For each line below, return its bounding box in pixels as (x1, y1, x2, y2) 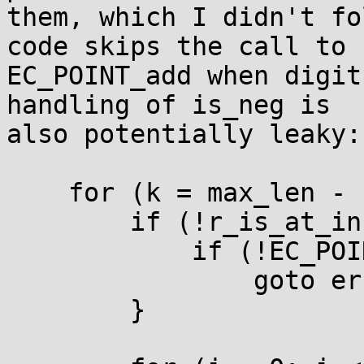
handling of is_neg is (6, 90, 331, 119)
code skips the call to (6, 32, 346, 61)
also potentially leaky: (6, 119, 362, 149)
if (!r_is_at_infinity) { (6, 207, 130, 236)
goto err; (6, 266, 253, 295)
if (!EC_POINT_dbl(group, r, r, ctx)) (6, 236, 192, 266)
